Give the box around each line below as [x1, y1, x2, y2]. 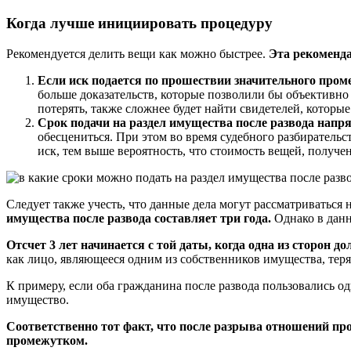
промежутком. [6, 333, 88, 347]
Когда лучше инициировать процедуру [6, 15, 273, 32]
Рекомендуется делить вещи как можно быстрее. [6, 46, 269, 60]
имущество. [6, 292, 69, 306]
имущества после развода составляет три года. [6, 211, 271, 225]
